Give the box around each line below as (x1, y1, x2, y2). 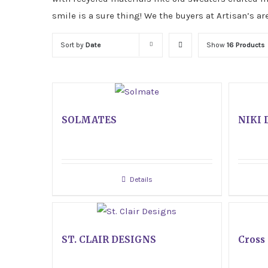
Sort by (60, 41, 86, 49)
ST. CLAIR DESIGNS (62, 234, 156, 245)
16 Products (227, 41, 265, 49)
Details (129, 175, 153, 184)
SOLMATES (62, 114, 117, 126)
